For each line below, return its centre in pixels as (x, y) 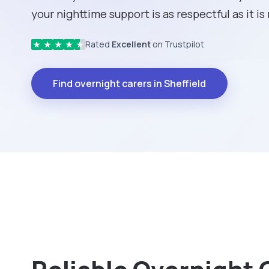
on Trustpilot (177, 44)
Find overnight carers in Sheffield (129, 84)
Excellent (131, 44)
